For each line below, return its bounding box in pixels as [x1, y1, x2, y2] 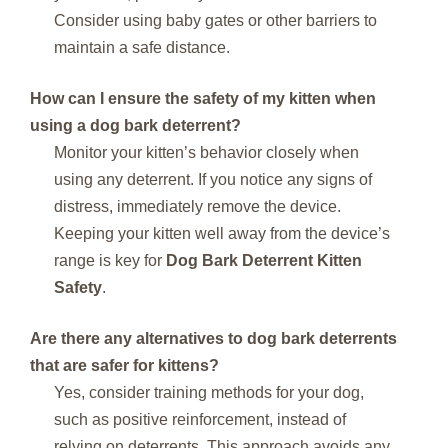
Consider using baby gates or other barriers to [54, 11, 377, 29]
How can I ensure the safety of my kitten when [30, 89, 376, 107]
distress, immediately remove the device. [54, 197, 341, 215]
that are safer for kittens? [30, 356, 219, 374]
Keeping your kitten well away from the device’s [54, 224, 390, 242]
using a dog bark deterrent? [30, 116, 241, 134]
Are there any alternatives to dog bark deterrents [30, 329, 397, 347]
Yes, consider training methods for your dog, [54, 383, 364, 401]
